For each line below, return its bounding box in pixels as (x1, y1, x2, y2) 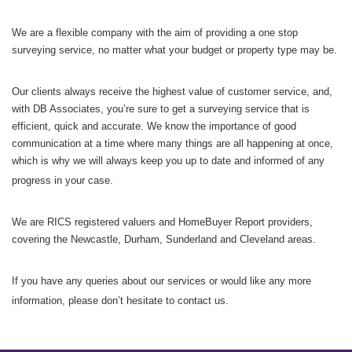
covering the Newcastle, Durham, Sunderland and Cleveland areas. (12, 233, 316, 245)
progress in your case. (12, 174, 113, 186)
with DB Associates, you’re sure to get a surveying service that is (12, 103, 310, 115)
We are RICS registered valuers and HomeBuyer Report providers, (12, 216, 313, 228)
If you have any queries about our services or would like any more (12, 275, 311, 287)
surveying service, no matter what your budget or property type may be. (12, 44, 337, 56)
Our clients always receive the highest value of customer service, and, (12, 86, 332, 97)
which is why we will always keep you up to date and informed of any (12, 155, 324, 167)
